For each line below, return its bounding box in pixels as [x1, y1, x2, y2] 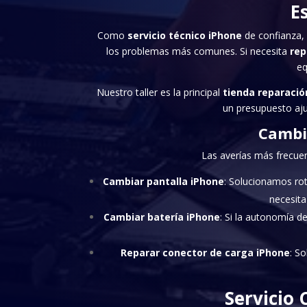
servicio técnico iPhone [127, 28, 242, 42]
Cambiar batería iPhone [103, 210, 220, 223]
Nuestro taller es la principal [97, 85, 223, 99]
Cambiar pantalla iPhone [103, 174, 224, 188]
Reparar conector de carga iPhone [121, 245, 290, 259]
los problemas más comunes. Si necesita [106, 44, 290, 58]
